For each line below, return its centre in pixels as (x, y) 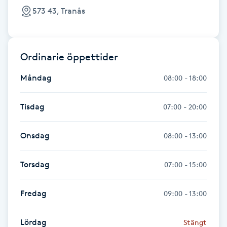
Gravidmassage (35, 164)
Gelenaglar (27, 79)
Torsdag (35, 164)
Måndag (36, 78)
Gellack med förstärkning (54, 136)
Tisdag (32, 106)
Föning (19, 10)
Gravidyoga (28, 192)
